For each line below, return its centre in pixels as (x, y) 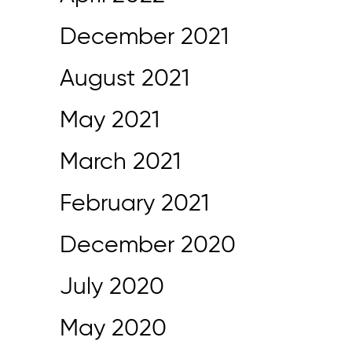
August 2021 (125, 79)
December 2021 (144, 38)
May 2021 (110, 121)
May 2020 (113, 329)
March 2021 (120, 163)
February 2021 (134, 204)
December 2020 (148, 246)
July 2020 (112, 288)
